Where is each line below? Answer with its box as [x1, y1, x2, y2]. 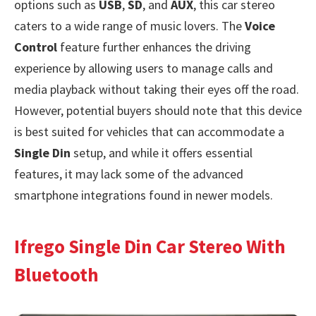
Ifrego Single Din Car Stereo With [14, 233, 286, 258]
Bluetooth [14, 262, 99, 286]
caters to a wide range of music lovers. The [14, 18, 245, 35]
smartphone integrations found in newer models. [14, 187, 273, 204]
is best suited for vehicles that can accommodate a [14, 123, 284, 140]
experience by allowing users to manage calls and [14, 60, 273, 77]
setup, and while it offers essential [71, 145, 253, 162]
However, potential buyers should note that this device [14, 102, 302, 119]
